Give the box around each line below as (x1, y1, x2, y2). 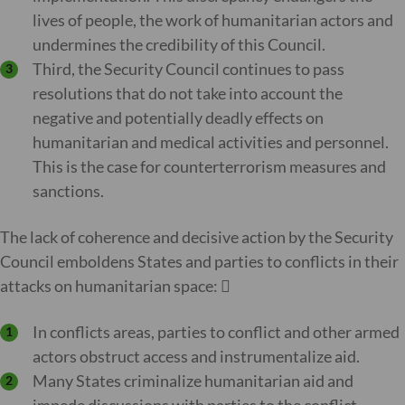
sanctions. (33, 181, 104, 201)
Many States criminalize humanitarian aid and (33, 371, 353, 391)
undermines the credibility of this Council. (33, 34, 325, 54)
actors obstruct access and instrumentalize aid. (33, 346, 363, 366)
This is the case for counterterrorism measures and (33, 156, 386, 176)
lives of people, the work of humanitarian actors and (33, 10, 393, 30)
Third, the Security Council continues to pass (33, 59, 344, 79)
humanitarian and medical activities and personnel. (33, 132, 389, 152)
